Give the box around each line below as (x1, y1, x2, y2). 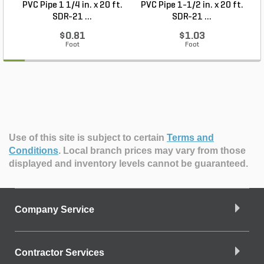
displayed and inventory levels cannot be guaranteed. (9, 159, 248, 169)
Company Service (15, 204, 94, 214)
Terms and (167, 133, 214, 143)
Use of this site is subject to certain (9, 133, 167, 143)
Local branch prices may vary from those (63, 146, 246, 156)
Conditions (9, 146, 58, 156)
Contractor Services (15, 247, 104, 258)
